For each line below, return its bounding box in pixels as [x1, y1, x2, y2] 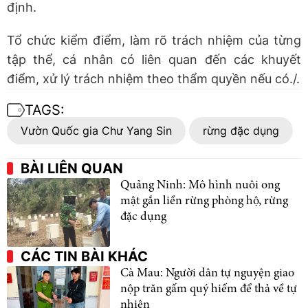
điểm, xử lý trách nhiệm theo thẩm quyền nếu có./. [7, 71, 300, 86]
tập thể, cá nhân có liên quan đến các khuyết [7, 52, 301, 67]
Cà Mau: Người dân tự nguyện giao [120, 267, 294, 280]
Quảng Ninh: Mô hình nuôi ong [120, 179, 280, 192]
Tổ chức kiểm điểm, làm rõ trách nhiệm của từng [7, 32, 301, 47]
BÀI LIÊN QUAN [21, 159, 123, 177]
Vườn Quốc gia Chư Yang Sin [21, 123, 172, 137]
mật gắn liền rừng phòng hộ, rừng [120, 195, 288, 208]
